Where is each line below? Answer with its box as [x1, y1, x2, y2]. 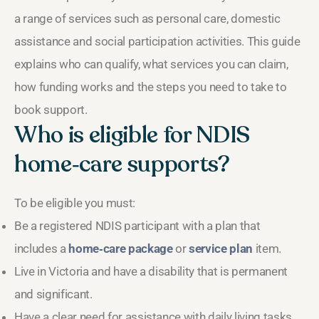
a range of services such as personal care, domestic [14, 11, 281, 26]
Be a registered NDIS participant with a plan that [14, 218, 261, 233]
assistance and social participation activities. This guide [14, 33, 300, 48]
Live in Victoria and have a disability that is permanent [14, 263, 288, 278]
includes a [14, 241, 69, 256]
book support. [14, 102, 88, 117]
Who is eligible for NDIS [14, 119, 250, 151]
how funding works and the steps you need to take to [14, 79, 287, 94]
